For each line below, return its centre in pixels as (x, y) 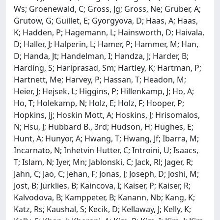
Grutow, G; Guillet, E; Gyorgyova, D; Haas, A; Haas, (106, 20)
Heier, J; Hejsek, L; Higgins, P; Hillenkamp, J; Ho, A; (104, 91)
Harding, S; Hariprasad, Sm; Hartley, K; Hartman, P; (108, 68)
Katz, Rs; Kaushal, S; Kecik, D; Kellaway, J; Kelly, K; (102, 209)
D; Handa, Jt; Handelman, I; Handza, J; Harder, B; (101, 56)
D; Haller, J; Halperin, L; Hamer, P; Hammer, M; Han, (106, 44)
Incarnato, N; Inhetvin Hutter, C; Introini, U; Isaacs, (106, 150)
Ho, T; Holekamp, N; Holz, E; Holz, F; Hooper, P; (99, 103)
